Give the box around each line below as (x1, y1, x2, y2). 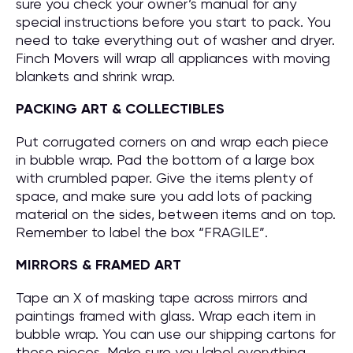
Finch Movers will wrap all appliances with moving (16, 50, 330, 66)
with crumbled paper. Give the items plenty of (16, 169, 313, 186)
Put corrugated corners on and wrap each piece (16, 133, 329, 150)
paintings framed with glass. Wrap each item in (16, 307, 316, 324)
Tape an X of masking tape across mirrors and (16, 289, 307, 306)
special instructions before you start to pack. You (16, 13, 331, 30)
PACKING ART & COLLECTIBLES (16, 100, 225, 117)
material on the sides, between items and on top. (16, 206, 336, 222)
